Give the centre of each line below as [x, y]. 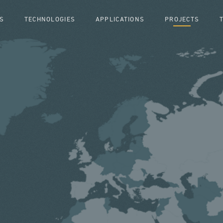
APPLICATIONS [120, 20]
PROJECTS [182, 20]
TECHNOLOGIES [50, 20]
